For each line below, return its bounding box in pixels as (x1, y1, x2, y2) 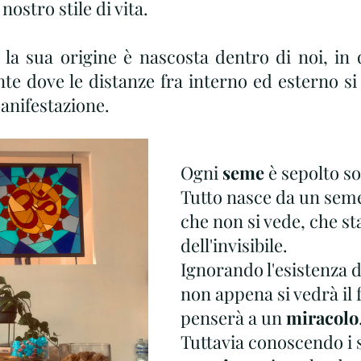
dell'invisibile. (180, 233, 288, 257)
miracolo (286, 305, 359, 330)
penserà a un (180, 305, 286, 330)
